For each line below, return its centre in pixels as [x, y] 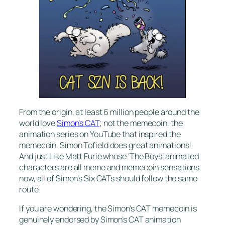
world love [38, 123]
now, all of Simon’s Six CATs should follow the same [108, 178]
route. [30, 189]
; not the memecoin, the [141, 123]
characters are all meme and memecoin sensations [109, 167]
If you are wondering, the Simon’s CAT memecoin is [108, 208]
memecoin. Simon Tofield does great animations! [105, 145]
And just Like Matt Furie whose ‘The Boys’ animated [109, 156]
